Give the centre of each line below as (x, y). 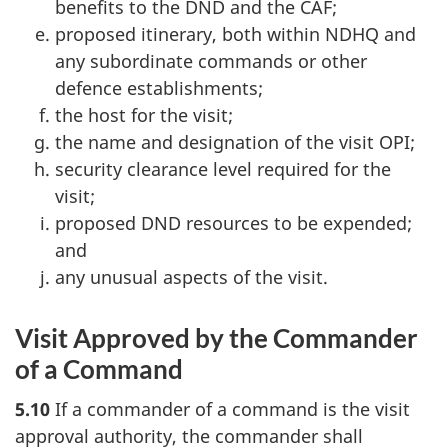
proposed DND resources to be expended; (233, 222)
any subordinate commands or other (211, 60)
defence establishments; (159, 87)
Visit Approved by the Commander (216, 337)
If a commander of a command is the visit (230, 409)
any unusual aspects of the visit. (191, 276)
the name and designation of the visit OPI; (235, 141)
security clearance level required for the (223, 168)
